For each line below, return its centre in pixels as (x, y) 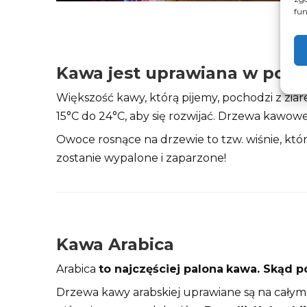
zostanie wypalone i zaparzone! (141, 158)
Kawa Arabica (115, 245)
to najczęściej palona (161, 269)
